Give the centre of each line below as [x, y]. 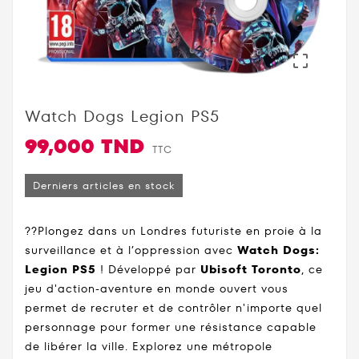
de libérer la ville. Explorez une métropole [149, 346]
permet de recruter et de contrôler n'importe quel [173, 307]
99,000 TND [85, 146]
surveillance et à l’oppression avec [131, 250]
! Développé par [148, 269]
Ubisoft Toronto [251, 269]
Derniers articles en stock [104, 185]
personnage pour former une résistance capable [171, 327]
